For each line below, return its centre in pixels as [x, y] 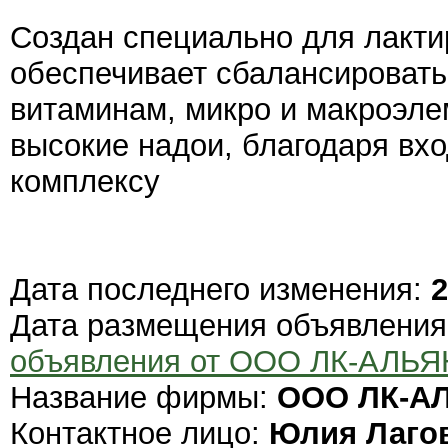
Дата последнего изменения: [220, 290]
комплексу [85, 182]
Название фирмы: [143, 398]
